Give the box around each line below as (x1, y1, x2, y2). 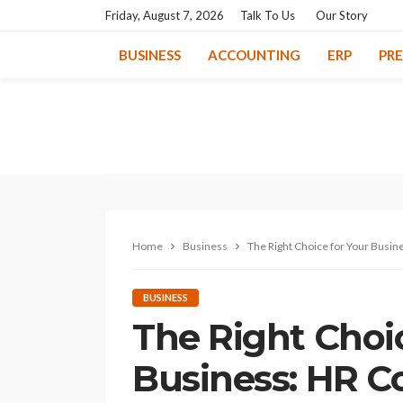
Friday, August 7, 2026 (105, 8, 224, 22)
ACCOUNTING (208, 47, 300, 63)
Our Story (316, 8, 368, 22)
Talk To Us (240, 8, 295, 22)
